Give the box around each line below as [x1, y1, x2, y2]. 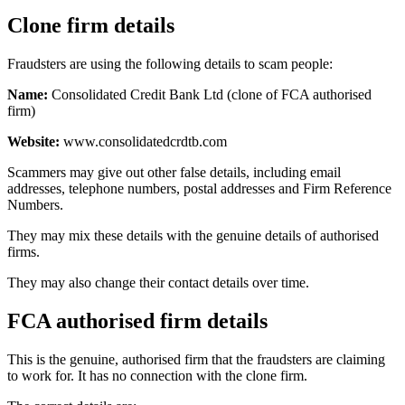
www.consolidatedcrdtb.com [60, 133, 227, 149]
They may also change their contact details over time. [7, 274, 309, 290]
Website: [7, 133, 60, 149]
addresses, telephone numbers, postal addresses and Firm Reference [7, 180, 391, 196]
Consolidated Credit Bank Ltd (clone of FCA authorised [48, 86, 372, 102]
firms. [7, 243, 40, 259]
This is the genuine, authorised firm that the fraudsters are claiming [7, 351, 385, 367]
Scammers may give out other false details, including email [7, 164, 341, 180]
